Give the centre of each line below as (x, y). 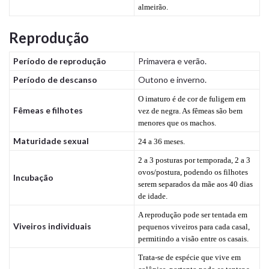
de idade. (153, 196)
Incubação (33, 177)
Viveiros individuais (52, 226)
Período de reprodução (59, 61)
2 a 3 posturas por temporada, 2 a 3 (194, 160)
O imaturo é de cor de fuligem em (192, 98)
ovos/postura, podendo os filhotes (193, 172)
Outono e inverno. (172, 79)
